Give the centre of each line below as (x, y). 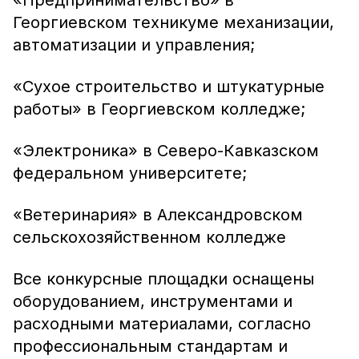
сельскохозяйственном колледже (149, 237)
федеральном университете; (130, 173)
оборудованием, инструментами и (153, 301)
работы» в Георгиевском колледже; (159, 109)
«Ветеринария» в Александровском (158, 215)
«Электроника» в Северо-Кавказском (166, 151)
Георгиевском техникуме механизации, (173, 22)
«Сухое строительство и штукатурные (169, 87)
